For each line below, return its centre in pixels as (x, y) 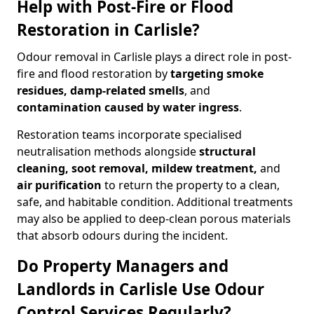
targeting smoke (217, 74)
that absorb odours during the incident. (122, 235)
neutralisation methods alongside (108, 151)
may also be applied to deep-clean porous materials (154, 219)
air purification (59, 185)
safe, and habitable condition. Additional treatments (155, 202)
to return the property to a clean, (191, 185)
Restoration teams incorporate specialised (129, 135)
